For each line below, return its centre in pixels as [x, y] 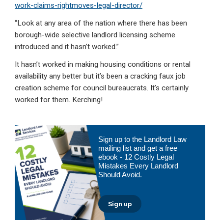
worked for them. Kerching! [59, 100]
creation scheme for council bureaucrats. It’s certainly [102, 88]
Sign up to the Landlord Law [142, 139]
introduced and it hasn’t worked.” [67, 47]
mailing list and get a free [138, 148]
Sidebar [36, 146]
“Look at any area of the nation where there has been [101, 23]
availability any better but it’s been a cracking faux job [100, 76]
